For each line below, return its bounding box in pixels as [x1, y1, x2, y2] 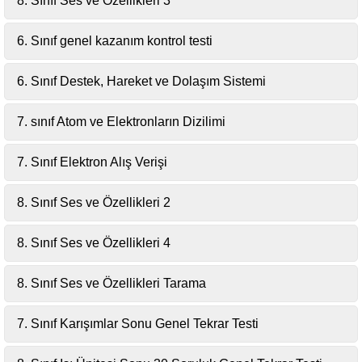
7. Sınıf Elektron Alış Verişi [17, 155, 167, 169]
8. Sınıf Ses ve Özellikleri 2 [17, 196, 170, 209]
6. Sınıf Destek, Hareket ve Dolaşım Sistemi [17, 74, 266, 88]
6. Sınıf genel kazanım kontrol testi [17, 34, 213, 48]
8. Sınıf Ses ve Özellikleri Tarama [17, 276, 206, 290]
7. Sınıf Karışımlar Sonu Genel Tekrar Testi [17, 317, 259, 330]
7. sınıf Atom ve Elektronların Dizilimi [17, 115, 225, 128]
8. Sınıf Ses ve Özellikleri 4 [17, 236, 170, 250]
